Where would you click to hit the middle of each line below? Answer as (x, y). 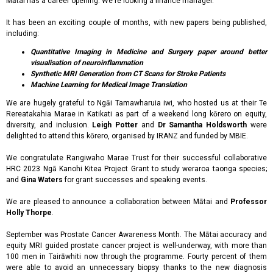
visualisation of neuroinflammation (87, 63)
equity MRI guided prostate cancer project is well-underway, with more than (136, 246)
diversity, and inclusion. (49, 125)
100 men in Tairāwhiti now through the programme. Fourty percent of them (136, 257)
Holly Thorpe (29, 213)
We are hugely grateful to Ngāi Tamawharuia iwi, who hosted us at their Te (136, 103)
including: (23, 34)
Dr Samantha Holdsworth (202, 125)
